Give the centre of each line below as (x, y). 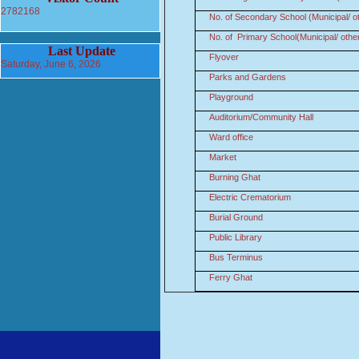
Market (223, 157)
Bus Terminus (236, 257)
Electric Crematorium (250, 197)
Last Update (80, 51)
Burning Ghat (235, 177)
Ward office (232, 137)
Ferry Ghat (231, 277)
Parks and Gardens (248, 77)
